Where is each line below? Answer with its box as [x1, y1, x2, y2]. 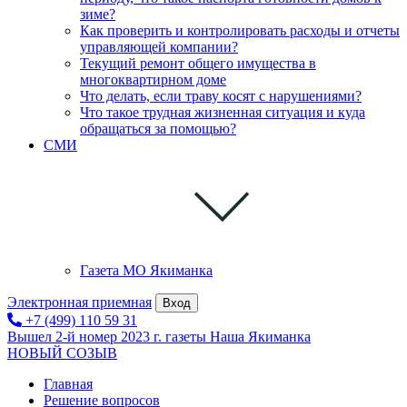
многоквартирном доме [80, 71, 226, 87]
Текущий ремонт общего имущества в [80, 55, 316, 71]
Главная [44, 375, 93, 392]
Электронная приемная [7, 293, 152, 310]
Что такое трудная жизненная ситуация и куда [80, 104, 365, 120]
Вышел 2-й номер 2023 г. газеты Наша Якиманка [7, 328, 311, 344]
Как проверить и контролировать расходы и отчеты [80, 22, 400, 38]
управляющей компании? [80, 38, 238, 55]
